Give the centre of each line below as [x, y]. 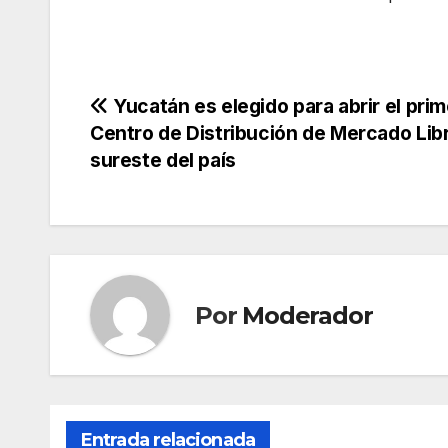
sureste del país [163, 160]
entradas [155, 196]
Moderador [307, 315]
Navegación [179, 114]
